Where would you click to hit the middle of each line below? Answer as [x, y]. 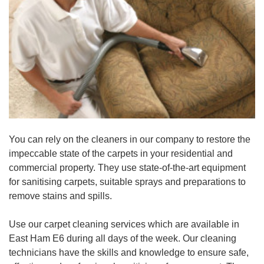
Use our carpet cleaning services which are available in [124, 224]
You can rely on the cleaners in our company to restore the [130, 139]
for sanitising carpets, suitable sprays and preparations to [127, 182]
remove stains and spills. [60, 196]
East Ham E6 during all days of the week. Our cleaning [123, 238]
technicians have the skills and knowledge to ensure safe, [129, 253]
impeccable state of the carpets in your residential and [121, 154]
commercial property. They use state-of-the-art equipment [127, 168]
